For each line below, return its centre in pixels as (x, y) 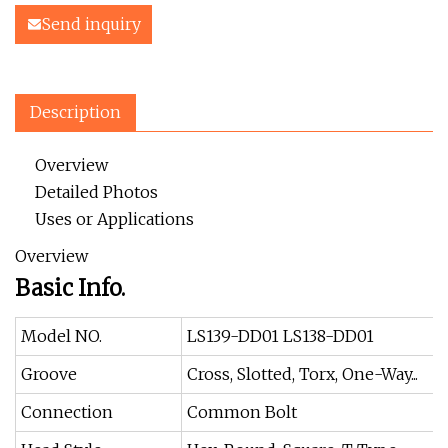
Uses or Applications (114, 219)
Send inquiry (91, 24)
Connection (67, 412)
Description (75, 112)
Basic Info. (70, 288)
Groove (49, 374)
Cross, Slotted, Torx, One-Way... (302, 374)
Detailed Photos (96, 192)
